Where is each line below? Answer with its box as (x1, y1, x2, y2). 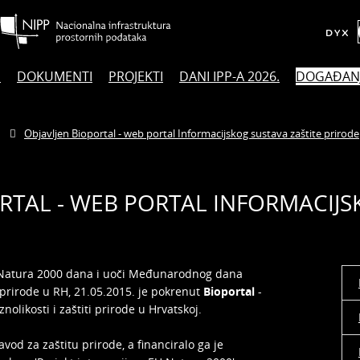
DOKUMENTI (17, 67, 92, 86)
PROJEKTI (108, 67, 163, 86)
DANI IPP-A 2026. (179, 67, 280, 86)
